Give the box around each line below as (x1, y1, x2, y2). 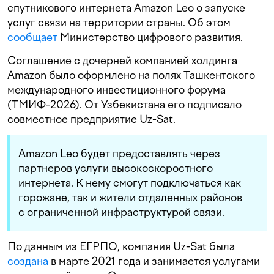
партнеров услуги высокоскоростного (18, 161, 213, 175)
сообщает (7, 31, 57, 44)
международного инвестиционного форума (7, 83, 226, 97)
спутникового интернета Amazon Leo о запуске (7, 1, 245, 15)
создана (7, 254, 48, 268)
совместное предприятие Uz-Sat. (7, 113, 176, 126)
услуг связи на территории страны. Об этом (7, 16, 231, 29)
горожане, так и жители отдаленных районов (18, 191, 242, 204)
